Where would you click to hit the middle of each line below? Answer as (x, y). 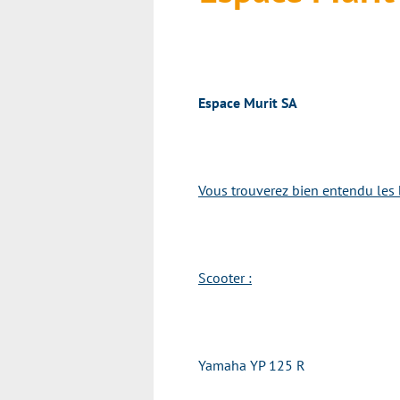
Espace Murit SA (248, 103)
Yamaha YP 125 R (252, 365)
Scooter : (225, 278)
